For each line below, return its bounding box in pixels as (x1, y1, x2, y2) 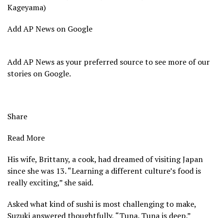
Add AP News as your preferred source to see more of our (7, 56, 210, 67)
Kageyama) (7, 1, 46, 13)
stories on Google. (7, 68, 71, 79)
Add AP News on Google (7, 23, 92, 34)
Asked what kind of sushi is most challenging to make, (7, 198, 196, 209)
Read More (7, 132, 45, 143)
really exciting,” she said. (7, 177, 93, 188)
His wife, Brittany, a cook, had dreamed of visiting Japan (7, 153, 203, 164)
